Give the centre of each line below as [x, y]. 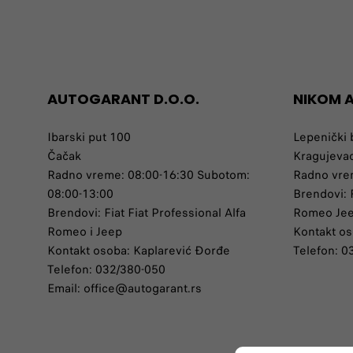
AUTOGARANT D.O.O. [123, 99]
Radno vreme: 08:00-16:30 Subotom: [149, 175]
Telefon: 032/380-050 [106, 269]
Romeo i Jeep [85, 232]
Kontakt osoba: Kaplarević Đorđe [139, 251]
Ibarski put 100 [89, 137]
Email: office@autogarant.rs [124, 288]
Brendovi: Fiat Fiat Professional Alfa [147, 213]
